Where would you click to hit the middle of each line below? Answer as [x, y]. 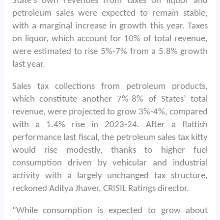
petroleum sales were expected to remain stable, [110, 13]
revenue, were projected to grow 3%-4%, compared [110, 112]
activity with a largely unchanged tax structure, [110, 176]
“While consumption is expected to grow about [110, 211]
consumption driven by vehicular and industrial [110, 163]
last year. [28, 64]
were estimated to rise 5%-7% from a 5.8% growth [110, 52]
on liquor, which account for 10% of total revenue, [110, 39]
